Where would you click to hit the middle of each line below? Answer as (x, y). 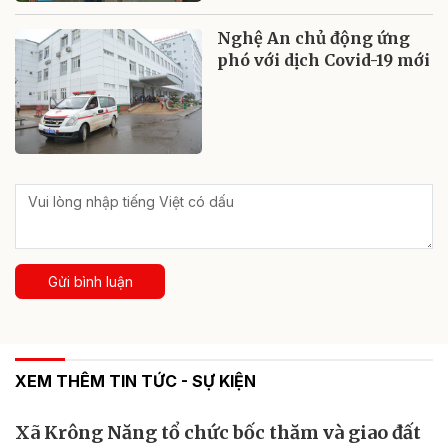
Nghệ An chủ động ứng (314, 37)
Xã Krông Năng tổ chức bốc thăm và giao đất (218, 432)
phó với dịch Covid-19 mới (324, 59)
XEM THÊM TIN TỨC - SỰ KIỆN (135, 380)
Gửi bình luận (90, 281)
